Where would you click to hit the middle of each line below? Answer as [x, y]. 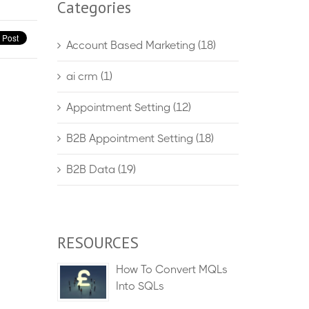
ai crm [83, 76]
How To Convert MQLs [171, 269]
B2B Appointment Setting [131, 138]
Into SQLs [140, 286]
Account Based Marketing [132, 45]
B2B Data [92, 169]
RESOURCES [98, 242]
